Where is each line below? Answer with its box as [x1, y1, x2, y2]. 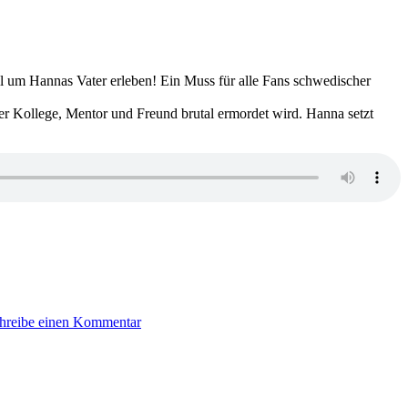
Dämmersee [140, 362, 209, 379]
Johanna [140, 313, 188, 330]
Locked [262, 13, 306, 29]
